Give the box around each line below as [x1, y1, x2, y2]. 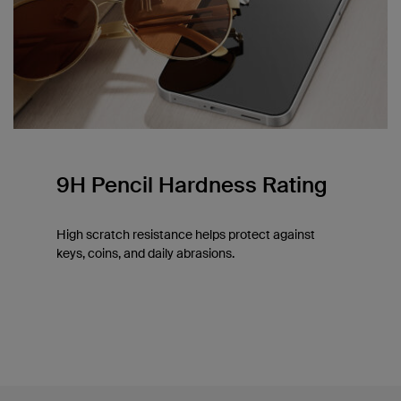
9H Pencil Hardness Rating [56, 171, 328, 200]
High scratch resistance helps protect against [56, 226, 315, 243]
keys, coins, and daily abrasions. [56, 245, 235, 262]
